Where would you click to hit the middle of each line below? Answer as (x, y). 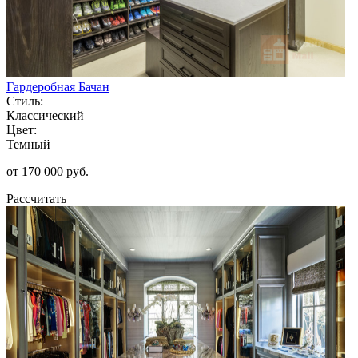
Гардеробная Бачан (58, 86)
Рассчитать (36, 198)
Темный (28, 144)
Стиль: (25, 101)
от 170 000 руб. (48, 171)
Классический (45, 115)
